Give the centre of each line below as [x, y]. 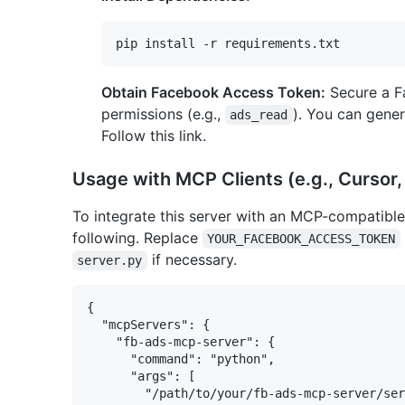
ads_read [259, 114]
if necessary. [192, 259]
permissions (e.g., [163, 113]
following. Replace [137, 237]
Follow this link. [154, 135]
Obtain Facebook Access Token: [213, 92]
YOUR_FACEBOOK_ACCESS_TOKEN [301, 238]
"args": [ [141, 376]
